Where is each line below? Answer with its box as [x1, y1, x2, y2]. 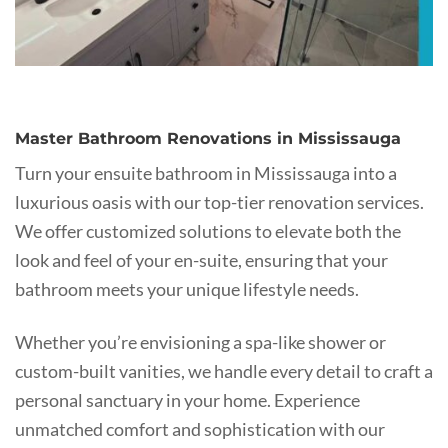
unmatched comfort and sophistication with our [15, 418, 385, 441]
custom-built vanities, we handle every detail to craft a [15, 360, 433, 383]
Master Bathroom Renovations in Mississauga [15, 129, 401, 149]
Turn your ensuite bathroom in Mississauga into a [15, 162, 397, 185]
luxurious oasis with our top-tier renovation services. [15, 191, 424, 214]
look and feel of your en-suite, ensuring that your [15, 249, 388, 272]
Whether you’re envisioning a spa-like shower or [15, 331, 386, 354]
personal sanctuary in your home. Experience [15, 389, 360, 412]
